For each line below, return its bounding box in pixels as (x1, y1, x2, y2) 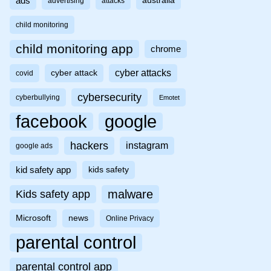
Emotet (159, 94, 180, 102)
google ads (16, 142, 53, 151)
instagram (126, 140, 168, 151)
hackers (70, 139, 108, 152)
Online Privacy (106, 214, 154, 223)
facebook (16, 111, 87, 132)
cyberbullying (16, 93, 60, 102)
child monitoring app (16, 42, 133, 56)
